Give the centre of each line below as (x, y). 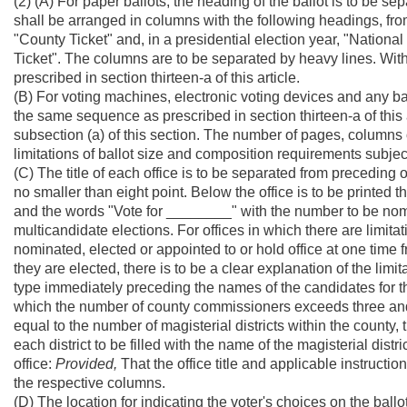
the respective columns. (89, 383)
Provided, (86, 364)
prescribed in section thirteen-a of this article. (157, 78)
